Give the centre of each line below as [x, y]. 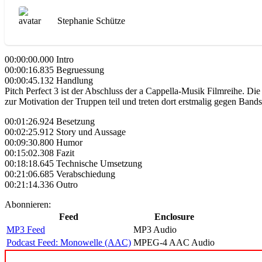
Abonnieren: [28, 205]
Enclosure [174, 217]
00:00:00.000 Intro [39, 60]
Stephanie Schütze [91, 21]
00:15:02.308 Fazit [39, 153]
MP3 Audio [155, 230]
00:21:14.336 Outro [41, 185]
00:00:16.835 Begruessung [54, 70]
